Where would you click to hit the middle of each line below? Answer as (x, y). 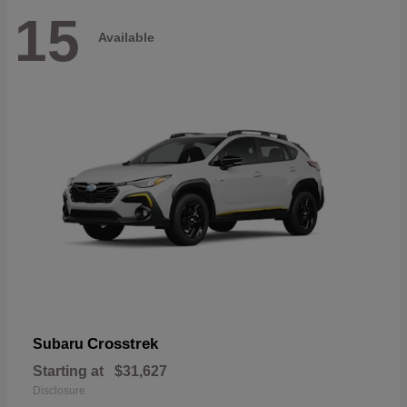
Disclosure (59, 391)
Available (126, 38)
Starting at (68, 372)
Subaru (60, 344)
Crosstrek (123, 344)
